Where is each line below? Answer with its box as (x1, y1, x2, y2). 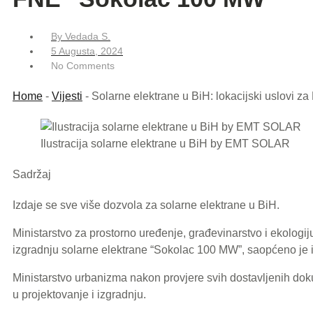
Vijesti (52, 89, 82, 102)
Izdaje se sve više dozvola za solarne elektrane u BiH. (13, 198, 279, 211)
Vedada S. (65, 30, 110, 42)
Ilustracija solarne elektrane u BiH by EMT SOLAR (41, 137, 290, 150)
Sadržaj (13, 168, 51, 180)
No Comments (51, 59, 115, 71)
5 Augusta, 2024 (51, 45, 123, 57)
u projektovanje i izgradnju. (13, 288, 146, 300)
